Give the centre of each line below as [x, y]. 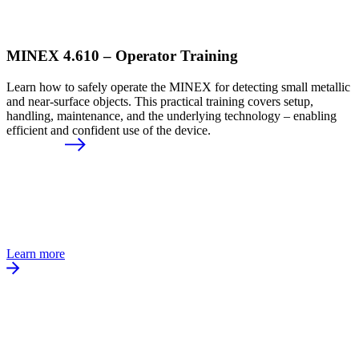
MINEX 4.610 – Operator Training [122, 55]
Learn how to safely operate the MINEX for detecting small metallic [178, 87]
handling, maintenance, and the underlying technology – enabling [171, 115]
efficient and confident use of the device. [109, 130]
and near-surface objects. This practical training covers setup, [160, 101]
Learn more [36, 253]
